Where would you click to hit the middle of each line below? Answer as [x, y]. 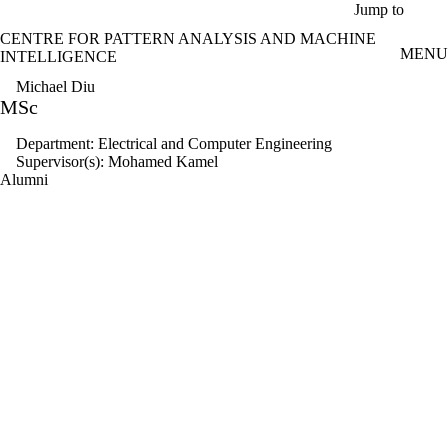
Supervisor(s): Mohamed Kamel [121, 161]
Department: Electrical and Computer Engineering [174, 143]
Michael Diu [55, 86]
